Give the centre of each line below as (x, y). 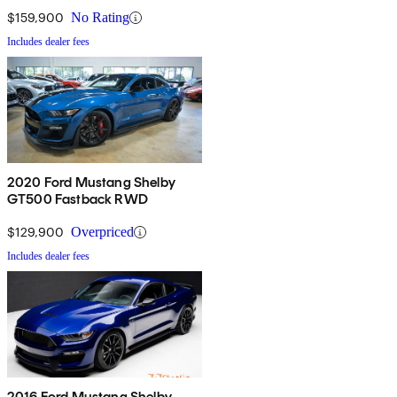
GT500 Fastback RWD (78, 199)
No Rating (100, 18)
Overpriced (102, 232)
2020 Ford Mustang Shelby (91, 183)
